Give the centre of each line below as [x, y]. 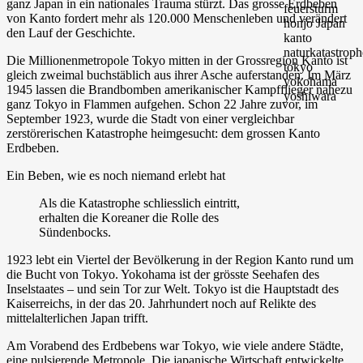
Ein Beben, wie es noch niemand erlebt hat [116, 175]
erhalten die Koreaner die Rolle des [129, 217]
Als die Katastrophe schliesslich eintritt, [139, 203]
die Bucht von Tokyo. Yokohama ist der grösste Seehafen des [163, 274]
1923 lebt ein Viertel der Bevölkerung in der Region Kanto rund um [180, 259]
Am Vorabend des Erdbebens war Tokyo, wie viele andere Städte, [175, 345]
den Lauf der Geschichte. [71, 32]
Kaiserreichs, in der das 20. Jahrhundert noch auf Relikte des [161, 303]
